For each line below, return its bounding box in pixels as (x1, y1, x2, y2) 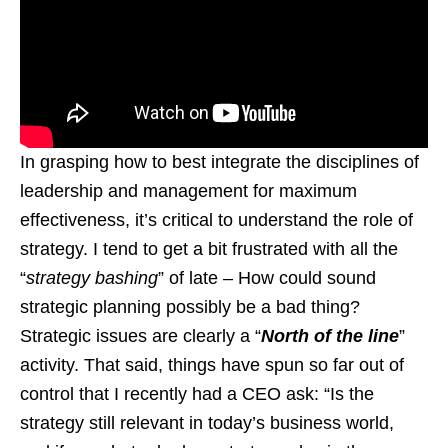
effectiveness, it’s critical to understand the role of (20, 210, 413, 231)
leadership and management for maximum (20, 181, 357, 202)
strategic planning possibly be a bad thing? (20, 297, 360, 318)
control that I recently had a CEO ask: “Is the (20, 384, 374, 405)
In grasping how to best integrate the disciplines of (20, 152, 419, 173)
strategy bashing (26, 268, 158, 289)
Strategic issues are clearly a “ (20, 326, 261, 347)
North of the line (261, 326, 399, 347)
